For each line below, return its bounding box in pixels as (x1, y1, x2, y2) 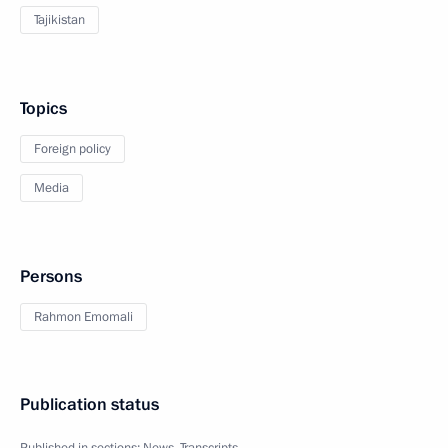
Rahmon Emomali (34, 308, 133, 326)
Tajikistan (34, 11, 85, 29)
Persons (20, 265, 82, 288)
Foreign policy (34, 140, 111, 158)
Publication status (20, 393, 159, 416)
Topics (20, 97, 67, 120)
